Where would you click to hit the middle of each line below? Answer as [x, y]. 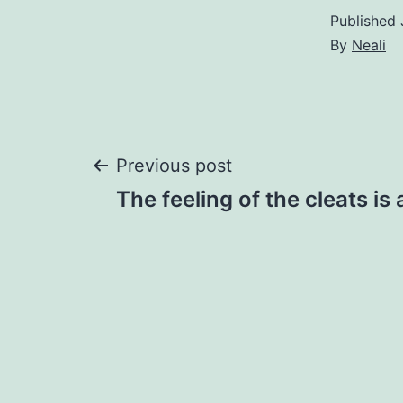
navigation [194, 233]
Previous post [174, 166]
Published [365, 21]
